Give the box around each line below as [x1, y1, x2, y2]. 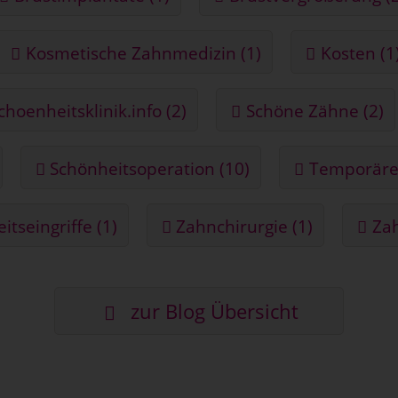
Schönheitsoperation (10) [50, 156, 251, 179]
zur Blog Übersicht [124, 298, 298, 324]
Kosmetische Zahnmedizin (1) [26, 41, 261, 64]
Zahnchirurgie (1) [176, 214, 314, 237]
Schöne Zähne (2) [245, 99, 384, 122]
